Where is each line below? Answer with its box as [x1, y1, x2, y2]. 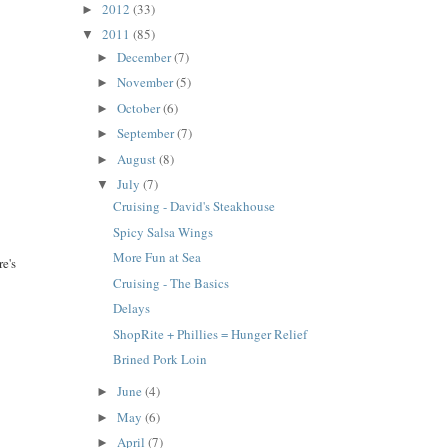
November [117, 73, 177, 92]
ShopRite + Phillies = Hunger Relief [113, 324, 308, 343]
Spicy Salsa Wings [113, 222, 214, 241]
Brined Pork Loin [113, 350, 208, 369]
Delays [113, 299, 151, 318]
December [117, 47, 175, 66]
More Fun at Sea [113, 248, 202, 267]
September [117, 124, 178, 143]
